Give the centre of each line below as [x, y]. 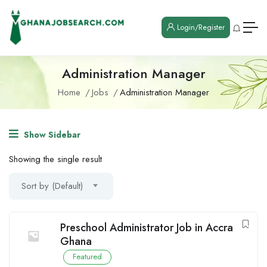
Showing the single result [55, 159]
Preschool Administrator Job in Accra [147, 227]
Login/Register [200, 28]
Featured [87, 256]
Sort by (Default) [52, 186]
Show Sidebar [51, 134]
